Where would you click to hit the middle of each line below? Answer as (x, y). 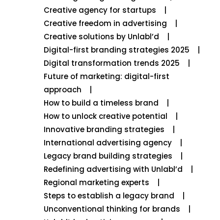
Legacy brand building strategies (108, 156)
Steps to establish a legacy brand (109, 196)
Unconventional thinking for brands (112, 209)
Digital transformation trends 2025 (111, 63)
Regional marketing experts (96, 182)
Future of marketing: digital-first (106, 76)
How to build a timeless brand (101, 103)
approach (62, 90)
